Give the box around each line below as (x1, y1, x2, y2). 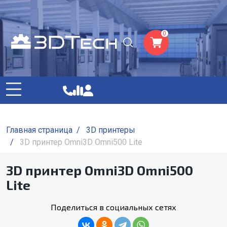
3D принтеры (86, 125, 135, 135)
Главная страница (6, 125, 72, 135)
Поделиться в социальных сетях (51, 202, 176, 212)
